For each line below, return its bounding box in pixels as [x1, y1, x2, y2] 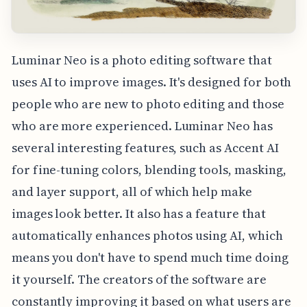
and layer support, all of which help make [11, 183, 252, 201]
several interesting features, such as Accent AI [11, 139, 279, 157]
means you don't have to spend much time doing [11, 249, 288, 267]
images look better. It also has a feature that [11, 205, 266, 223]
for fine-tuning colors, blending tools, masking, [11, 161, 286, 179]
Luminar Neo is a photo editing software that [11, 51, 272, 69]
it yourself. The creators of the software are [11, 271, 267, 288]
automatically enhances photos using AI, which [11, 227, 283, 245]
